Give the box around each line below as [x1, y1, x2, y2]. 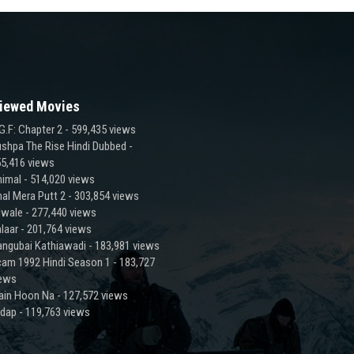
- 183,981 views [85, 238, 160, 253]
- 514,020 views [21, 171, 95, 186]
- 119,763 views [16, 304, 90, 319]
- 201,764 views [17, 221, 92, 236]
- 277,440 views [22, 205, 96, 220]
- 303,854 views [65, 188, 139, 203]
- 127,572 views [54, 288, 128, 303]
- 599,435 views [62, 122, 136, 137]
